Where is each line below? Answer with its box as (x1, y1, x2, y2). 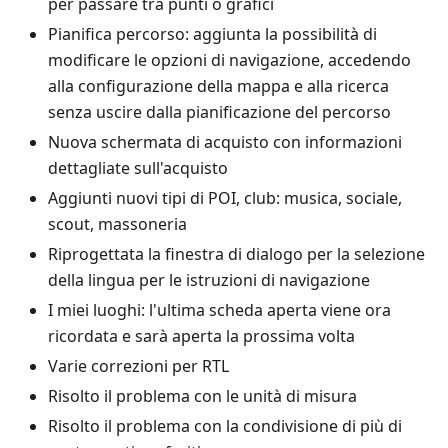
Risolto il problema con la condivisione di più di (48, 415, 402, 437)
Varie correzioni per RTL (48, 355, 229, 377)
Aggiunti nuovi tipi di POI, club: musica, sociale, (48, 187, 402, 209)
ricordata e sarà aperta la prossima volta (48, 325, 355, 347)
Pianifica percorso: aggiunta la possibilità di (48, 23, 377, 45)
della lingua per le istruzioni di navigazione (48, 269, 370, 291)
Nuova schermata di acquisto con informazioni (48, 131, 402, 153)
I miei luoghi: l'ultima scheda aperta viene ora (48, 299, 391, 321)
